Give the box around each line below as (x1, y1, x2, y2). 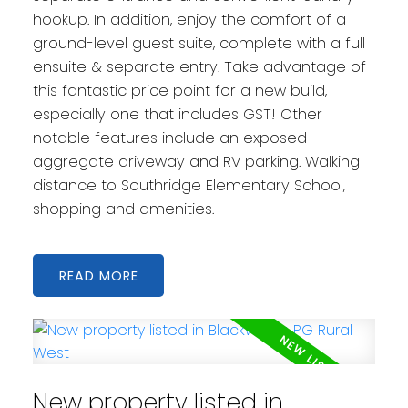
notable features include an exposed (32, 127, 307, 149)
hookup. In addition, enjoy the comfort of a (32, 9, 346, 31)
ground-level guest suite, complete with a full (32, 33, 365, 55)
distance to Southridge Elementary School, (32, 175, 345, 197)
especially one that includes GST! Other (32, 104, 322, 126)
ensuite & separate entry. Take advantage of (32, 56, 366, 78)
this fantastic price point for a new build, (32, 80, 327, 102)
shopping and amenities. (32, 199, 214, 220)
